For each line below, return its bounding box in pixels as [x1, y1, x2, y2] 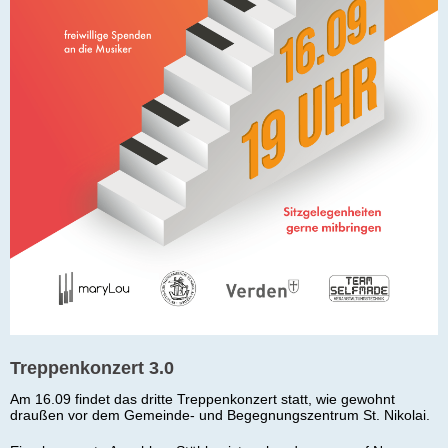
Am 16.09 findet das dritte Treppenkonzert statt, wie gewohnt [10, 390, 395, 407]
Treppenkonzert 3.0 [10, 357, 174, 378]
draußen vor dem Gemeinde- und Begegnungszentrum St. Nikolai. [10, 406, 434, 423]
